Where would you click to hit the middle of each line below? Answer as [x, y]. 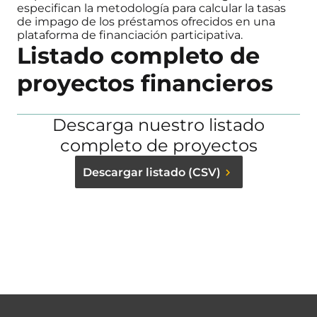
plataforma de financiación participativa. [130, 35]
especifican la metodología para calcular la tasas [151, 8]
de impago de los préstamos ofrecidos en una [146, 22]
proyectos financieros [145, 83]
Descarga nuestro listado [158, 125]
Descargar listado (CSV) [151, 172]
